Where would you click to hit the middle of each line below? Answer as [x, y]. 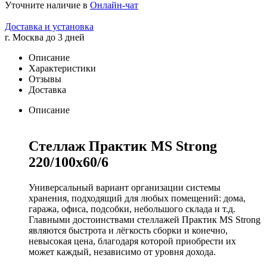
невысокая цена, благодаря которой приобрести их [132, 241]
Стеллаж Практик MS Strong [123, 146]
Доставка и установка [49, 26]
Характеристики [62, 68]
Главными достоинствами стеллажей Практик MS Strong [145, 219]
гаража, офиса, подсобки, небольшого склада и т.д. [132, 209]
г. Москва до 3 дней [45, 37]
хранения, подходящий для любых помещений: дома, [137, 198]
